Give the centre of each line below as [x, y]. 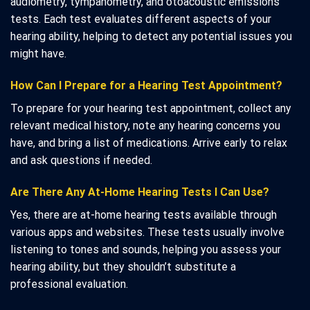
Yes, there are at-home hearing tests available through [144, 215]
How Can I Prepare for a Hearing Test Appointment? [146, 85]
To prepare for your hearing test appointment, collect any [151, 108]
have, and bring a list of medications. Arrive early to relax [149, 143]
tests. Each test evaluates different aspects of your [141, 19]
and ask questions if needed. [81, 160]
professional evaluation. [69, 284]
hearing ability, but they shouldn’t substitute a [123, 266]
